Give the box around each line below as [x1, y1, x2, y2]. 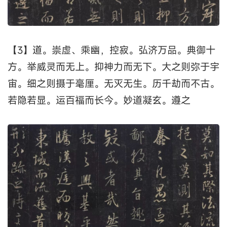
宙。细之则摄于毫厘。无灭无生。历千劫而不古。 [8, 77, 219, 90]
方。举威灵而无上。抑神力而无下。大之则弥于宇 [8, 60, 219, 73]
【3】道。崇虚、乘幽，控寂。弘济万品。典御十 [8, 44, 215, 56]
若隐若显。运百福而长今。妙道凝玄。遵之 [8, 94, 191, 106]
